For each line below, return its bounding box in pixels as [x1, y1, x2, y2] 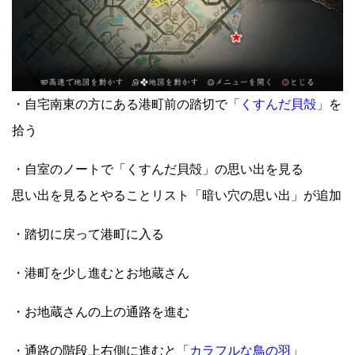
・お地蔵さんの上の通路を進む [12, 305, 189, 319]
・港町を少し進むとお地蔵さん [12, 266, 189, 281]
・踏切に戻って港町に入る [12, 227, 164, 242]
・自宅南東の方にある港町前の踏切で [12, 97, 227, 112]
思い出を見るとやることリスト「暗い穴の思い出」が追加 [12, 189, 342, 203]
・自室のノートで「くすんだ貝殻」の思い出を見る [12, 162, 303, 177]
